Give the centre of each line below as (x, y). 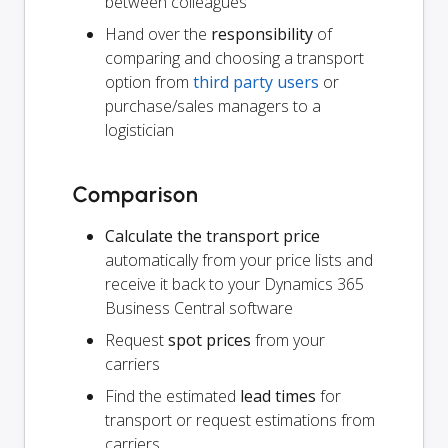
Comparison (136, 194)
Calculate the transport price (212, 235)
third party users (256, 81)
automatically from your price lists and (239, 259)
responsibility (262, 33)
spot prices (209, 339)
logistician (139, 129)
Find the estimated (172, 395)
